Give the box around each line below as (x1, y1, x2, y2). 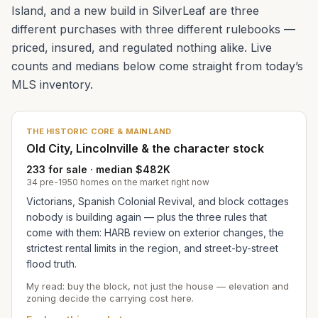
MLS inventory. (11, 77, 93, 92)
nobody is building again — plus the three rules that (26, 210, 267, 223)
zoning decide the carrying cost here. (26, 292, 194, 304)
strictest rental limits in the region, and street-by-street (26, 241, 278, 254)
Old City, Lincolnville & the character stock (26, 141, 264, 155)
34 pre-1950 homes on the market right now (26, 176, 209, 187)
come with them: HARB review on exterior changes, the (26, 226, 284, 238)
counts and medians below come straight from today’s (11, 58, 303, 73)
